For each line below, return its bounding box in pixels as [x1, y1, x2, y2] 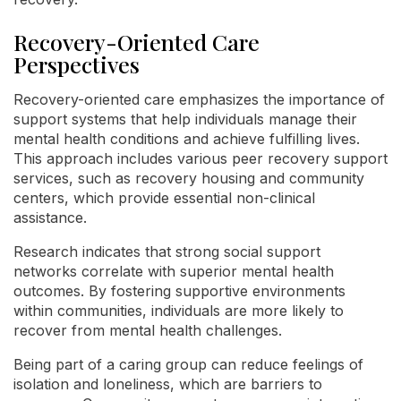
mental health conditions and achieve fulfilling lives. [13, 130, 360, 148]
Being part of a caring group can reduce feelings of [13, 355, 363, 373]
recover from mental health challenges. [13, 321, 282, 339]
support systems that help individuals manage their [13, 110, 357, 128]
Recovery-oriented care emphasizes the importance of [13, 90, 385, 108]
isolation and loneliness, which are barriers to [13, 375, 322, 393]
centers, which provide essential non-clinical [13, 189, 315, 207]
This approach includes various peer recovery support [13, 149, 388, 167]
